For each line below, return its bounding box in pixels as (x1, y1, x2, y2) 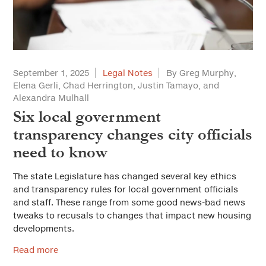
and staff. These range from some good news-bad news (13, 197, 245, 207)
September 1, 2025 (13, 68, 89, 78)
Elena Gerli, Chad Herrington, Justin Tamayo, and (13, 80, 219, 90)
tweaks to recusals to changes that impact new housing (13, 210, 251, 220)
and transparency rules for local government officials (13, 184, 238, 194)
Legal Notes (103, 68, 153, 78)
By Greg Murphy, (166, 68, 236, 78)
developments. (13, 223, 77, 233)
